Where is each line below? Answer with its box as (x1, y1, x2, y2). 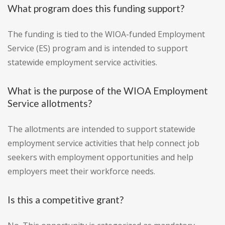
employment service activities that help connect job (8, 138, 199, 149)
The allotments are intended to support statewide (8, 124, 195, 135)
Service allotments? (8, 97, 92, 109)
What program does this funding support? (8, 3, 184, 15)
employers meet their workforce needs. (8, 166, 155, 177)
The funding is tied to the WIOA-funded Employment (8, 29, 205, 40)
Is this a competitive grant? (8, 194, 124, 206)
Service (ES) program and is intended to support (8, 43, 188, 54)
